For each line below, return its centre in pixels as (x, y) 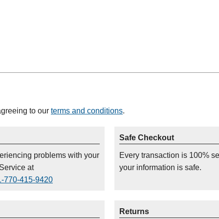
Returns (134, 212)
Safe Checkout (147, 138)
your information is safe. (160, 168)
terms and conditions (87, 111)
